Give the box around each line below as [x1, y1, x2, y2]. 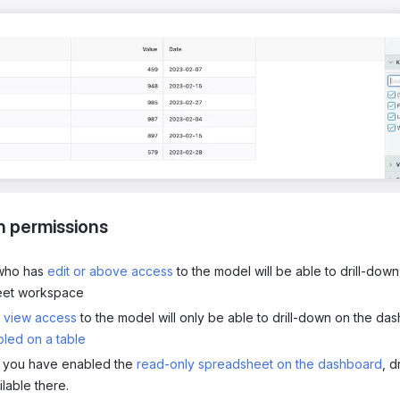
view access [4, 310, 77, 326]
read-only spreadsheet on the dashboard [137, 356, 382, 372]
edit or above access [47, 263, 173, 279]
